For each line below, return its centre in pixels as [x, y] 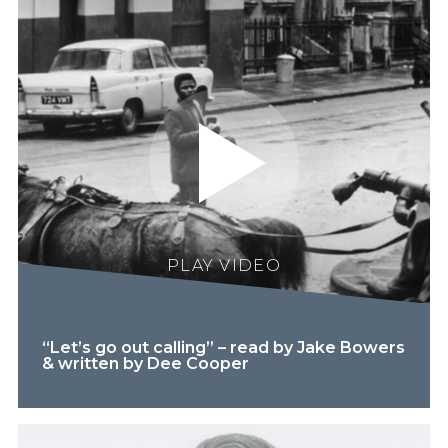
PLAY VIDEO [224, 266]
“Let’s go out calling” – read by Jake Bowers [223, 347]
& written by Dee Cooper [145, 363]
